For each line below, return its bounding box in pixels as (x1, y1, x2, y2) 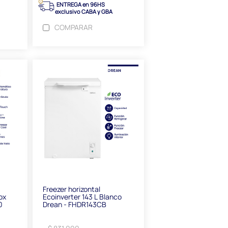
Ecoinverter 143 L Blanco (42, 192, 122, 202)
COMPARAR (54, 22, 93, 33)
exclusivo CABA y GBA (37, 8, 112, 16)
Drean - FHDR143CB (42, 199, 106, 210)
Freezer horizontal (42, 184, 100, 194)
